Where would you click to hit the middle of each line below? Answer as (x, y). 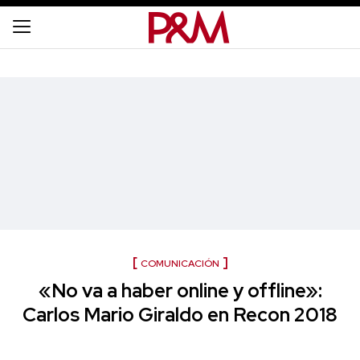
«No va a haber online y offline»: (180, 290)
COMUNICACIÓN (180, 264)
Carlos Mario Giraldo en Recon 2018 (180, 315)
